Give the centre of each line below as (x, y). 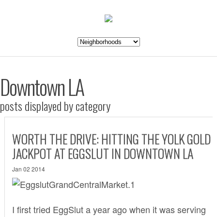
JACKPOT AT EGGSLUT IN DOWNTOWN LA (102, 153)
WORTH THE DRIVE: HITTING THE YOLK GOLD (111, 139)
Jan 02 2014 (28, 169)
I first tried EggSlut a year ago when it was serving (109, 209)
